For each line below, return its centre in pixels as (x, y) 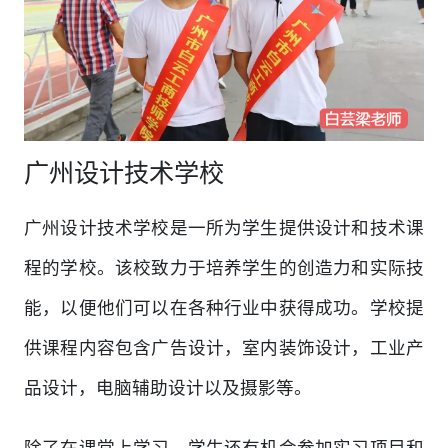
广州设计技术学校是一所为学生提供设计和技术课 (224, 227)
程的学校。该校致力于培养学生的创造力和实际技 (224, 267)
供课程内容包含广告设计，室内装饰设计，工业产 (224, 347)
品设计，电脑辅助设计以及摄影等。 (168, 387)
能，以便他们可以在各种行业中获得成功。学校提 (224, 307)
